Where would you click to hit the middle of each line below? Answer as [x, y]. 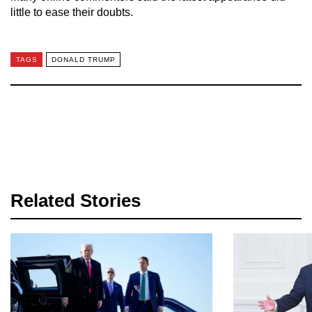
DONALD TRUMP [83, 60]
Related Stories [76, 200]
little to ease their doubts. [72, 12]
